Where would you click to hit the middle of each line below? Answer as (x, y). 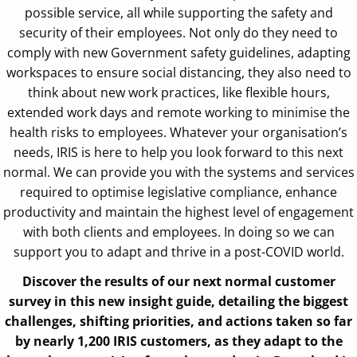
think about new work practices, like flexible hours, (178, 93)
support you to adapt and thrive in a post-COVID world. (178, 252)
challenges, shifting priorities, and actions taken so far (178, 321)
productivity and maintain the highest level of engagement (178, 212)
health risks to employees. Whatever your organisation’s (178, 133)
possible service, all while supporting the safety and (178, 13)
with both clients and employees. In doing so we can (178, 232)
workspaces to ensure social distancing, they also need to (178, 73)
